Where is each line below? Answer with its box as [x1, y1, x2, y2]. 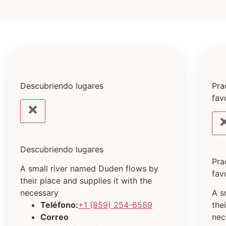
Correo [40, 212, 69, 222]
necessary [20, 188, 59, 198]
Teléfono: [40, 200, 78, 210]
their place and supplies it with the [20, 176, 152, 186]
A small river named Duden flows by [20, 163, 158, 174]
